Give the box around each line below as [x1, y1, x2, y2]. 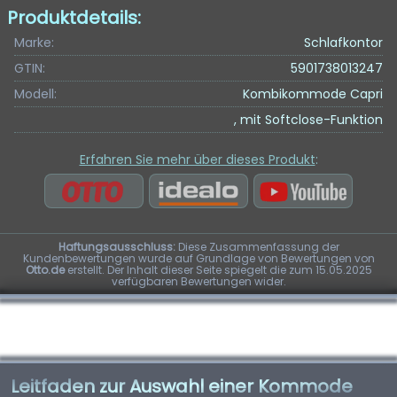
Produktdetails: [7, 5, 141, 30]
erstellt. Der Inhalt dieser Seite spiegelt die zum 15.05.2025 [64, 261, 372, 277]
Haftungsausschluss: [58, 238, 175, 254]
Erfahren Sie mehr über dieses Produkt [79, 151, 315, 168]
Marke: [14, 34, 54, 51]
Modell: [14, 85, 57, 103]
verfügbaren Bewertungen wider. [111, 273, 286, 289]
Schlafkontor [304, 34, 383, 51]
